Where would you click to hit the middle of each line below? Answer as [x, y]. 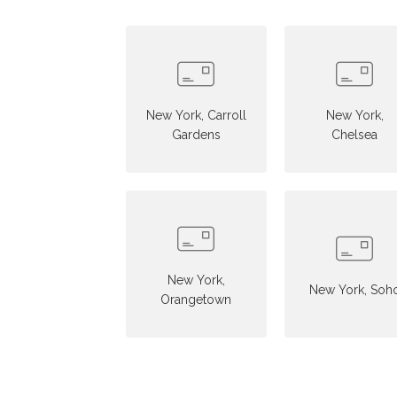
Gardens [196, 135]
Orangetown [196, 300]
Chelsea [355, 135]
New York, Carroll [196, 115]
